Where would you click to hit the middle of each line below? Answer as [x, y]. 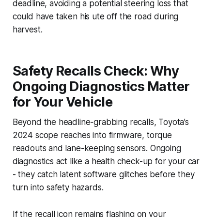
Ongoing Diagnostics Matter [101, 86]
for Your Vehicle [62, 102]
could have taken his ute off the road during [95, 16]
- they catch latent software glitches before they [103, 174]
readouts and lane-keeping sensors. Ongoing [97, 148]
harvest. [27, 29]
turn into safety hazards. [58, 187]
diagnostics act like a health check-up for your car [106, 161]
